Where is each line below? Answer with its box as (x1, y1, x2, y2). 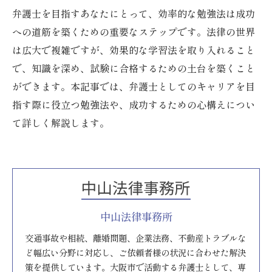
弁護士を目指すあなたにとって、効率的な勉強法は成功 (12, 6, 255, 21)
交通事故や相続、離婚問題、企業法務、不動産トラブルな (25, 231, 246, 245)
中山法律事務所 (100, 209, 172, 225)
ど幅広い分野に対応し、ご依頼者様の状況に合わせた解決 (25, 246, 246, 259)
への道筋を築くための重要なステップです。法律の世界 (12, 24, 255, 39)
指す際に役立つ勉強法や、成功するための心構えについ (12, 97, 255, 112)
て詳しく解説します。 (12, 115, 109, 130)
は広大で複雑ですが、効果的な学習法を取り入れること (12, 42, 255, 57)
